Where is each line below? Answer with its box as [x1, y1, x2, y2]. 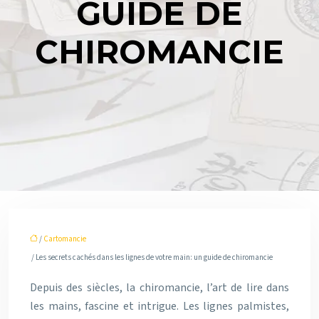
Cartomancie [43, 233, 86, 244]
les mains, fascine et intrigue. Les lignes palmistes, [30, 298, 289, 314]
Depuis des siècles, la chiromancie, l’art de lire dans [30, 279, 289, 296]
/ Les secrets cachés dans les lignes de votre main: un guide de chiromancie [30, 251, 273, 263]
